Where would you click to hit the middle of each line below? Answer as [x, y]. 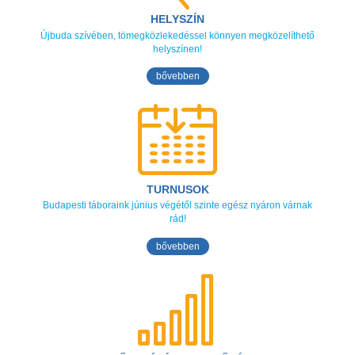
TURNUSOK [177, 189]
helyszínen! [177, 49]
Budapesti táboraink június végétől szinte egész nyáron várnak [177, 206]
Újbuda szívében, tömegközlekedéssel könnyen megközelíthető [177, 35]
